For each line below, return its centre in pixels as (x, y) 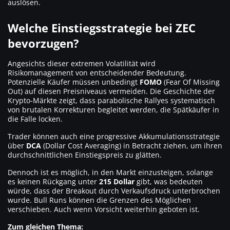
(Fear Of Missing (191, 82)
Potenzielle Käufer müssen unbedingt (74, 82)
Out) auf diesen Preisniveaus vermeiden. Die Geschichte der (111, 91)
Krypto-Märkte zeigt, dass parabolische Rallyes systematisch (111, 101)
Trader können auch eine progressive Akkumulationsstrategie (114, 137)
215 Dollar (117, 182)
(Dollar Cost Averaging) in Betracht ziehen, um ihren (132, 146)
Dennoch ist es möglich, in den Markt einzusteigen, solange (110, 172)
